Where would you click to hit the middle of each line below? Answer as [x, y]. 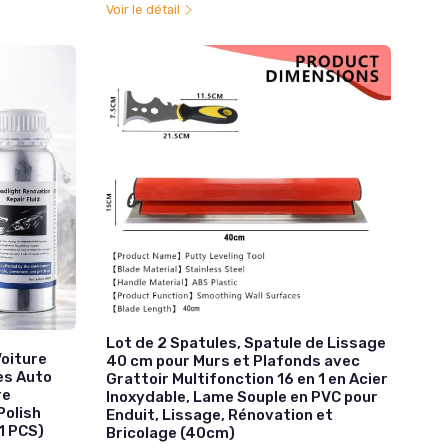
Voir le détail [144, 10]
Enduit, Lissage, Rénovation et [219, 414]
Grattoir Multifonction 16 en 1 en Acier [246, 378]
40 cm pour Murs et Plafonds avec [232, 360]
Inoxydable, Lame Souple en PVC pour [241, 396]
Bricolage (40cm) [170, 432]
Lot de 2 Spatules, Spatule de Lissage [245, 342]
